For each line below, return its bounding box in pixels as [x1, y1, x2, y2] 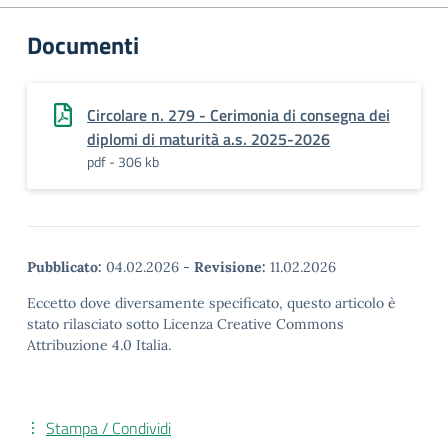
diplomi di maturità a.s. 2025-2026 [87, 127, 330, 151]
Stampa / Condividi [46, 416, 171, 440]
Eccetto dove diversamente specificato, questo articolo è [27, 294, 396, 312]
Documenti [27, 27, 139, 63]
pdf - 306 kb [87, 151, 159, 172]
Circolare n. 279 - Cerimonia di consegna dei [87, 103, 390, 127]
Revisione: [194, 258, 266, 276]
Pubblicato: [27, 258, 102, 276]
